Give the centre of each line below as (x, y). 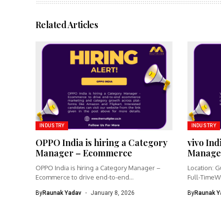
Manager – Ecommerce (84, 153)
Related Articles (67, 24)
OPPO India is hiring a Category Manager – (98, 167)
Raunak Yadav (62, 193)
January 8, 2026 (112, 193)
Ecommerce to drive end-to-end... (85, 177)
